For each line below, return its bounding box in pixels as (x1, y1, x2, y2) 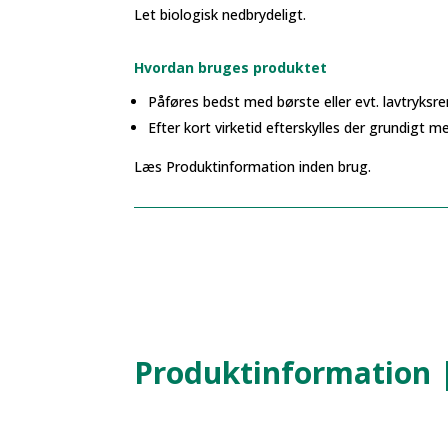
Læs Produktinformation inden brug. (134, 156, 372, 176)
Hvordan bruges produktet (134, 57, 328, 77)
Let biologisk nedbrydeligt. (134, 5, 307, 24)
